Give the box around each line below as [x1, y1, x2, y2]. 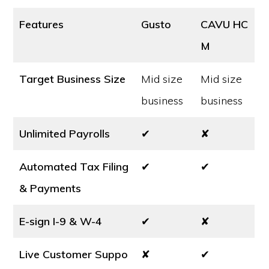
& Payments [19, 181, 82, 195]
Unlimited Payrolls [19, 127, 110, 141]
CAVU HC [201, 17, 249, 31]
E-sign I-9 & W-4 [19, 214, 103, 228]
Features [19, 17, 64, 31]
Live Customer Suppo [19, 247, 128, 261]
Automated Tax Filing [19, 160, 129, 174]
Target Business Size [19, 72, 126, 86]
